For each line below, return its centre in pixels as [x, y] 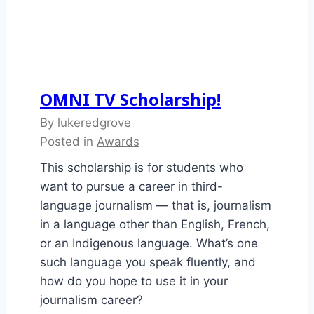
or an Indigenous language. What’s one [149, 244]
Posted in [68, 142]
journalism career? [91, 300]
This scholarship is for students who [142, 168]
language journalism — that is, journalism [156, 206]
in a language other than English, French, [155, 225]
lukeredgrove [94, 123]
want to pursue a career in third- [131, 187]
